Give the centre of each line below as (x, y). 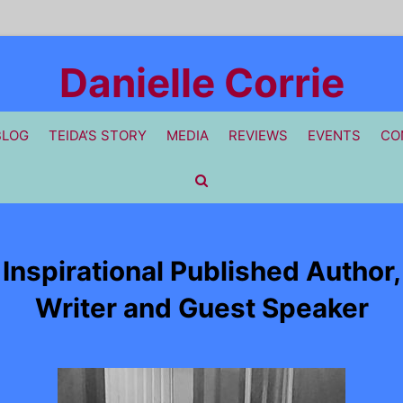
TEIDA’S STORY (98, 135)
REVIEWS (258, 135)
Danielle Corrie (201, 83)
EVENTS (334, 135)
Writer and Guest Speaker (201, 308)
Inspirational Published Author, (201, 271)
